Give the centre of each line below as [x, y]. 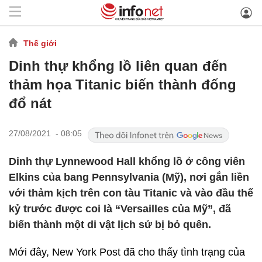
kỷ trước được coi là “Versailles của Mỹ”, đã [120, 209]
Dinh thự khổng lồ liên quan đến [118, 66]
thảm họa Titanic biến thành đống [123, 85]
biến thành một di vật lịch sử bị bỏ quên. [110, 225]
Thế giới [40, 43]
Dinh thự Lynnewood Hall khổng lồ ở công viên [127, 161]
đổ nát [30, 103]
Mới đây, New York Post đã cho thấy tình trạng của [127, 252]
